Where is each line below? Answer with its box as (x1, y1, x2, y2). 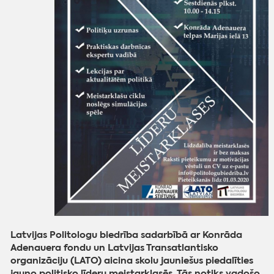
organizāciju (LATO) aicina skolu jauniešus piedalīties (10, 253, 254, 267)
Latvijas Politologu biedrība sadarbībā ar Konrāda (10, 228, 243, 241)
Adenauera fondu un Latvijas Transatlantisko (10, 240, 219, 254)
